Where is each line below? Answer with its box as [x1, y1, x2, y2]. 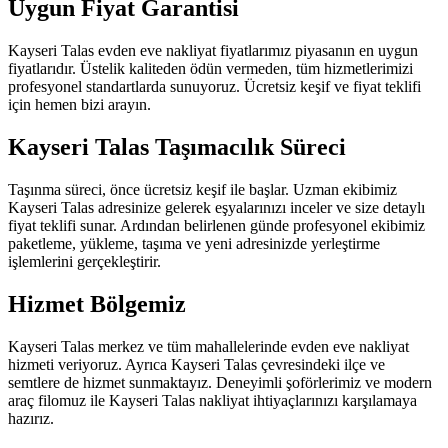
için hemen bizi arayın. [8, 96, 151, 114]
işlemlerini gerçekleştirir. [8, 253, 161, 271]
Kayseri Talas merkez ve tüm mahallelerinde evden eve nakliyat [8, 337, 409, 355]
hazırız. [8, 409, 54, 427]
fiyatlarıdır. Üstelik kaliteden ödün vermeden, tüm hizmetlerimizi [8, 60, 413, 78]
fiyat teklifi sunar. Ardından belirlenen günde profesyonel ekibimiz [8, 217, 425, 235]
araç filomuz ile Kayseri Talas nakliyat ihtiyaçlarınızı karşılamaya [8, 391, 417, 409]
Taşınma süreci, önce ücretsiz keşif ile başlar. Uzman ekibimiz [8, 181, 397, 199]
